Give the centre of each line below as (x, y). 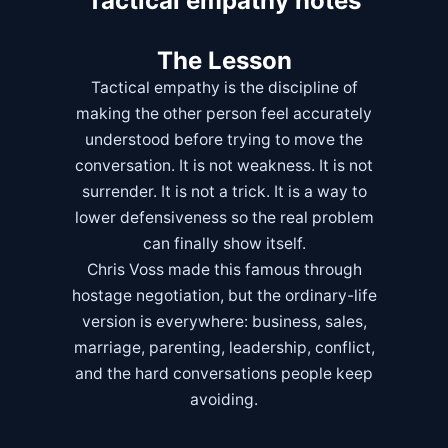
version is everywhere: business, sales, (224, 322)
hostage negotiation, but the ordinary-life (224, 296)
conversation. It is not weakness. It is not (224, 166)
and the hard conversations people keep (224, 374)
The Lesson (224, 61)
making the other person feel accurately (224, 114)
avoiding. (224, 400)
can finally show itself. (224, 244)
